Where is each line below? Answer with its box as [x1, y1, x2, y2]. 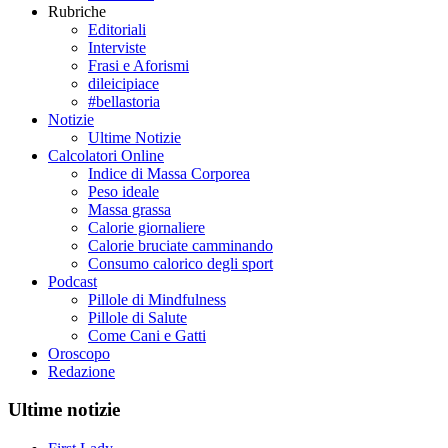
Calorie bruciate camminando [88, 236, 273, 254]
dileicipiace [88, 74, 159, 92]
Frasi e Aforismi [88, 56, 189, 74]
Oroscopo [48, 344, 110, 362]
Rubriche [48, 2, 106, 20]
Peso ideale [88, 182, 159, 200]
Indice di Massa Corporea [88, 164, 250, 182]
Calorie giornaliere [88, 218, 205, 236]
